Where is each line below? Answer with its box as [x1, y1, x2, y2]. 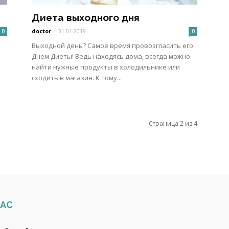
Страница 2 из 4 [149, 119, 197, 128]
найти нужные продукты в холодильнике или [32, 62, 180, 72]
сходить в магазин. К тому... [32, 73, 122, 82]
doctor [32, 27, 51, 35]
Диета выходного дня [32, 12, 140, 23]
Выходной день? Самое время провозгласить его [32, 41, 193, 50]
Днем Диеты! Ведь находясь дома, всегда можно [32, 52, 190, 61]
